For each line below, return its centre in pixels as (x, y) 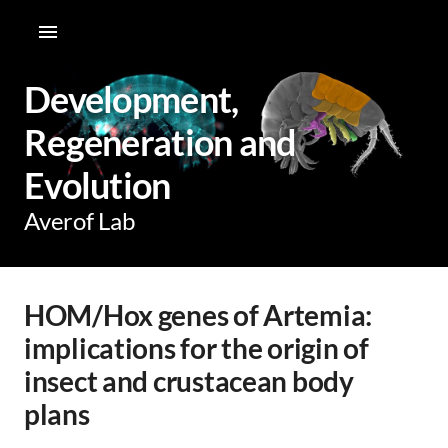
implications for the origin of (196, 348)
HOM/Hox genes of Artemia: (198, 315)
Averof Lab (79, 220)
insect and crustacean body (189, 381)
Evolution (97, 185)
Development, (131, 99)
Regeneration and (160, 142)
